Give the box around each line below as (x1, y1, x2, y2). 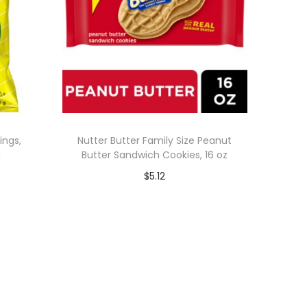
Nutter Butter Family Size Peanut (77, 133, 232, 147)
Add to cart (134, 189, 188, 204)
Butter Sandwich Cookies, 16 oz (82, 147, 228, 162)
